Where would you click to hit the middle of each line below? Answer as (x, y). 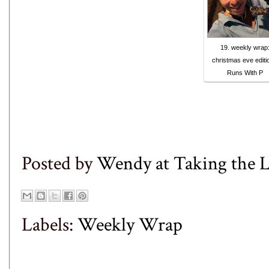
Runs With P (245, 72)
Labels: (50, 225)
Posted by (59, 163)
